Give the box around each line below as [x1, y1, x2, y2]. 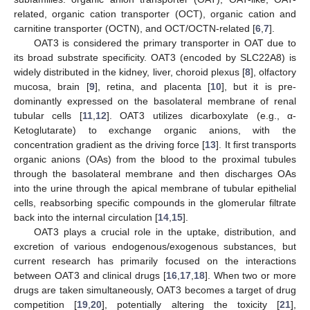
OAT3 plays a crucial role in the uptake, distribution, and [33, 226, 296, 237]
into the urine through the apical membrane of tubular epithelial [14, 182, 296, 194]
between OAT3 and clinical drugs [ [14, 269, 166, 281]
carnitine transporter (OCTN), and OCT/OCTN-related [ [14, 22, 255, 34]
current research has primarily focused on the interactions [14, 255, 296, 266]
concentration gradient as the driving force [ [14, 138, 206, 150]
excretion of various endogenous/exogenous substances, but [14, 240, 296, 252]
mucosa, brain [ [14, 80, 89, 92]
